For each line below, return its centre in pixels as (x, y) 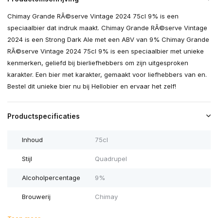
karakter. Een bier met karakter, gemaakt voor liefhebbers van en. (107, 75)
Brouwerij (36, 197)
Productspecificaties (44, 116)
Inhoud (32, 140)
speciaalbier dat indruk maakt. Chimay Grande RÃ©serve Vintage (107, 28)
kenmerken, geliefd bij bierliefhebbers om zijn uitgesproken (98, 63)
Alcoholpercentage (51, 178)
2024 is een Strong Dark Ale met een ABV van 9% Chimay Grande (108, 40)
